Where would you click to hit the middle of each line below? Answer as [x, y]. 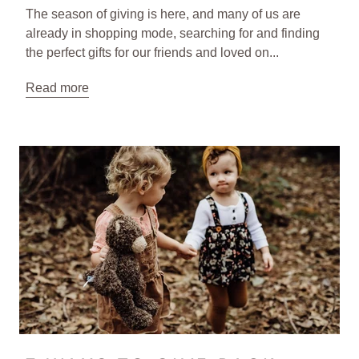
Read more [57, 88]
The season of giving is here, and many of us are [163, 14]
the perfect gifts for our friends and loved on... [152, 53]
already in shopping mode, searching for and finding [173, 34]
